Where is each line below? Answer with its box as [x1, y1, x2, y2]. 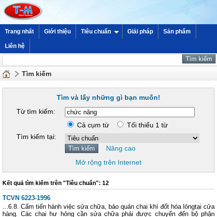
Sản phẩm [163, 28, 191, 35]
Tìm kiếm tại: [16, 133, 56, 140]
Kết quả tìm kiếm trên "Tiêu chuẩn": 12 [2, 180, 109, 186]
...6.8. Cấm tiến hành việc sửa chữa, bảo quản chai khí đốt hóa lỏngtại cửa [2, 203, 215, 210]
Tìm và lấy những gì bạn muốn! [57, 93, 160, 101]
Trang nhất [5, 28, 34, 35]
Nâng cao [106, 144, 136, 152]
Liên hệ [5, 43, 25, 49]
